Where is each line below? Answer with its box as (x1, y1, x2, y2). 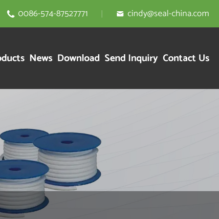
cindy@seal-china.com (128, 6, 209, 21)
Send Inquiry (105, 50, 158, 66)
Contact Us (163, 50, 209, 66)
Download (57, 50, 100, 66)
